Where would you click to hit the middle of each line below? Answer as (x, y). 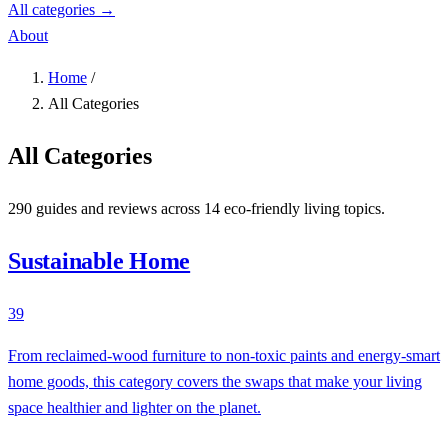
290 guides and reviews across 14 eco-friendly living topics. (196, 208)
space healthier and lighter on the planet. (134, 407)
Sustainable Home (99, 260)
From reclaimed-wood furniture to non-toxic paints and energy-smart (224, 355)
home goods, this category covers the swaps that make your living (215, 381)
